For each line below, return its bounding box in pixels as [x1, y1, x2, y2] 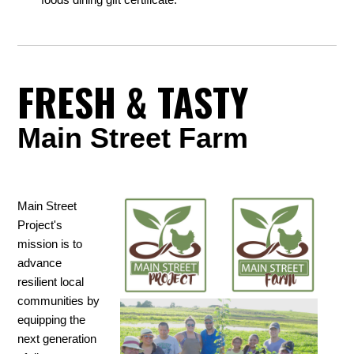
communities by [17, 294, 100, 308]
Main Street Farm [17, 122, 249, 155]
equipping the [17, 313, 86, 327]
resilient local [17, 275, 85, 289]
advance [17, 256, 62, 270]
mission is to [17, 237, 83, 251]
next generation [17, 332, 97, 346]
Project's [17, 218, 63, 232]
